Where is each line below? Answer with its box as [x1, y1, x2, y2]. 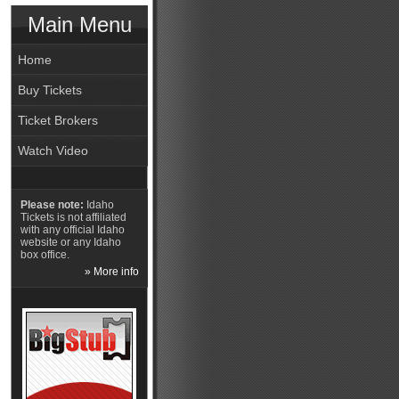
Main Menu [27, 12, 132, 37]
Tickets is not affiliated [20, 211, 126, 224]
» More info [84, 265, 139, 278]
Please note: [20, 199, 84, 211]
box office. [20, 248, 69, 261]
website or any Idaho [20, 236, 121, 248]
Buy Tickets [18, 82, 83, 97]
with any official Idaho [20, 224, 125, 236]
